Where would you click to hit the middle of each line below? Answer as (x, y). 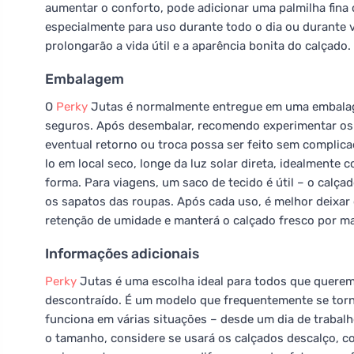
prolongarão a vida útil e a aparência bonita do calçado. (198, 46)
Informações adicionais (122, 254)
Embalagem (85, 79)
